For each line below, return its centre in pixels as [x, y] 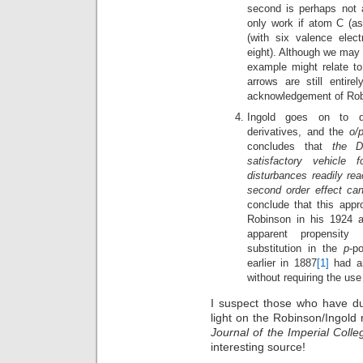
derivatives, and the [298, 132]
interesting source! [258, 347]
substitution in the [295, 249]
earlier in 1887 [282, 263]
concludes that [290, 147]
